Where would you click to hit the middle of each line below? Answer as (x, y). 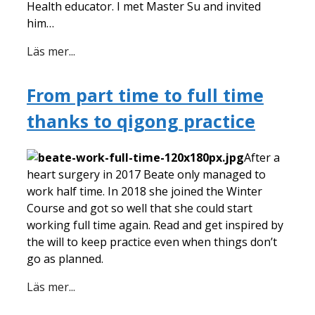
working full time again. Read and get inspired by (155, 225)
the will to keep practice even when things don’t (152, 242)
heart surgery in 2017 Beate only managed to (146, 174)
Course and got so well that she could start (140, 208)
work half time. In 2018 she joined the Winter (144, 191)
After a (262, 157)
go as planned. (65, 258)
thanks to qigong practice (141, 121)
